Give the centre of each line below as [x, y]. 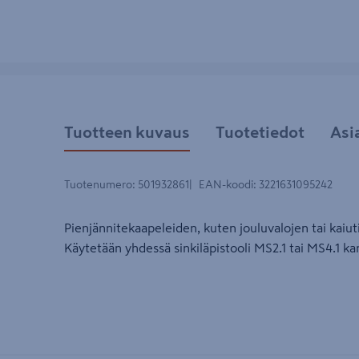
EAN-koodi [226, 185]
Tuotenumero [98, 185]
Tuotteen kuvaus [127, 132]
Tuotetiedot [260, 132]
